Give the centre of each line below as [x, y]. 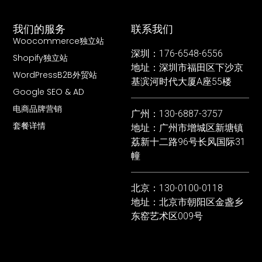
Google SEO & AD [49, 92]
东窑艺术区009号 [167, 216]
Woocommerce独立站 [59, 41]
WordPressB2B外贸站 [55, 75]
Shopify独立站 [41, 58]
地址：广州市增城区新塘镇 [187, 127]
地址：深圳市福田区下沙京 [187, 67]
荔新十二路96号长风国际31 [188, 142]
